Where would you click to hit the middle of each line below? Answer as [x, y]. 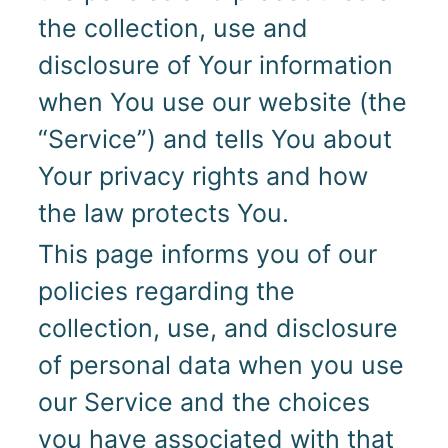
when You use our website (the [222, 101]
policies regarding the [166, 291]
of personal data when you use [220, 365]
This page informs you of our [207, 254]
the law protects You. [163, 212]
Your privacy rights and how [202, 175]
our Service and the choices [203, 402]
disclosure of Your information [215, 64]
